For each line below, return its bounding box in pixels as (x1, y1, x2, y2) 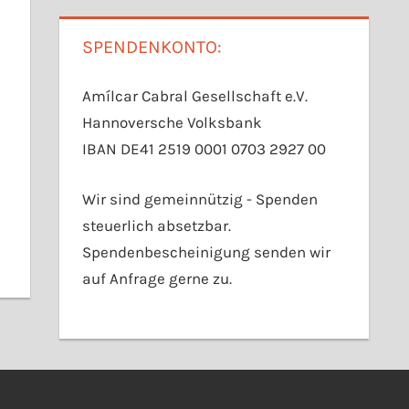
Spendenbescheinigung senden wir (82, 242, 331, 261)
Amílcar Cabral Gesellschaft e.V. (82, 87, 309, 106)
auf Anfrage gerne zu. (82, 268, 233, 288)
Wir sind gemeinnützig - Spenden (82, 189, 319, 208)
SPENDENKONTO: (82, 36, 223, 58)
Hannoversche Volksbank (82, 113, 263, 132)
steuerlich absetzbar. (82, 215, 232, 235)
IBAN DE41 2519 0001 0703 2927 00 (82, 140, 327, 159)
